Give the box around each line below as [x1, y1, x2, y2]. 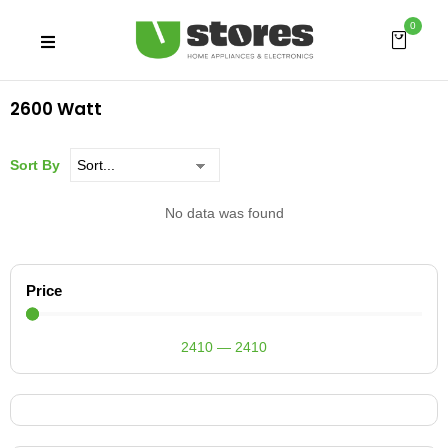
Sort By [10, 157, 60, 174]
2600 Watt [10, 97, 102, 122]
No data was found [164, 205, 284, 222]
